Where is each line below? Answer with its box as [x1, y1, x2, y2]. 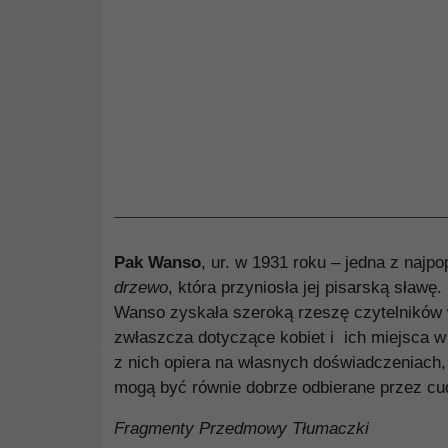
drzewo [114, 278, 168, 297]
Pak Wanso [114, 253, 201, 272]
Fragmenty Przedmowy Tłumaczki [114, 419, 369, 438]
